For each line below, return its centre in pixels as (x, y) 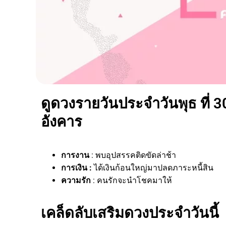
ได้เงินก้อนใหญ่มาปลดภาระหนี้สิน (153, 167)
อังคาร (62, 121)
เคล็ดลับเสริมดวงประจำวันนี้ (130, 213)
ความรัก (76, 180)
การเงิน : (76, 167)
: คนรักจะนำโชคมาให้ (132, 180)
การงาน (75, 155)
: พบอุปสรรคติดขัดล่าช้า (134, 155)
